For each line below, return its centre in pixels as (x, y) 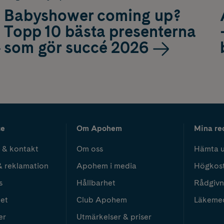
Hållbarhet (96, 182)
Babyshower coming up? (92, 15)
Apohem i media (106, 165)
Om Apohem (99, 128)
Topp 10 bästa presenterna (100, 31)
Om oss (90, 148)
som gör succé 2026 (76, 47)
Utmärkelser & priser (114, 216)
